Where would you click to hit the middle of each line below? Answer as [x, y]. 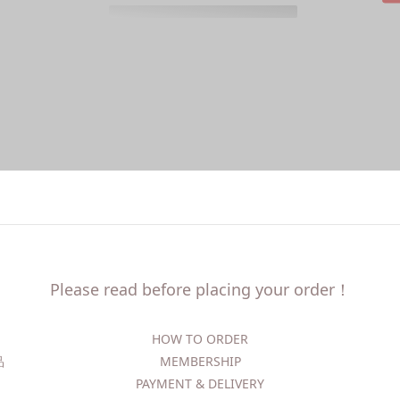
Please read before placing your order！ [200, 289]
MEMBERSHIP [200, 361]
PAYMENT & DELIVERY [200, 383]
